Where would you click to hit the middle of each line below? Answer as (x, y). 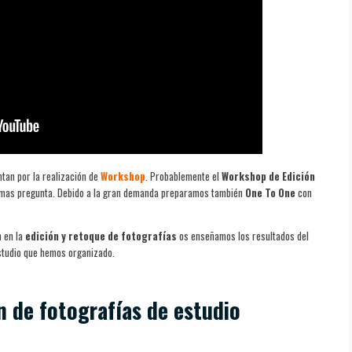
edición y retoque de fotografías (101, 235)
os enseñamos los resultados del (243, 235)
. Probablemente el (183, 176)
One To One (270, 192)
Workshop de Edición (268, 176)
